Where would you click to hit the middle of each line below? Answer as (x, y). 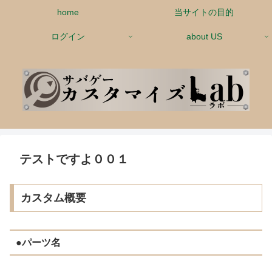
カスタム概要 (53, 198)
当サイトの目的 (204, 12)
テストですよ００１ (74, 159)
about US (204, 36)
